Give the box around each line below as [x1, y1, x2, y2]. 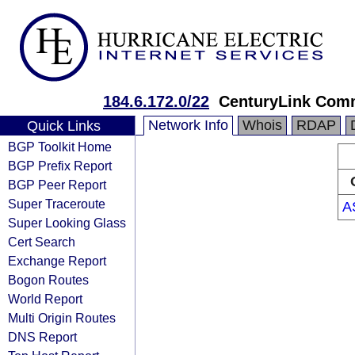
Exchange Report [8, 254, 106, 268]
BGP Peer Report [8, 177, 106, 192]
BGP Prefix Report [8, 158, 112, 173]
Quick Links [26, 118, 101, 134]
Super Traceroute [8, 197, 105, 211]
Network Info [148, 117, 228, 133]
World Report [8, 292, 82, 306]
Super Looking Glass [8, 216, 126, 230]
